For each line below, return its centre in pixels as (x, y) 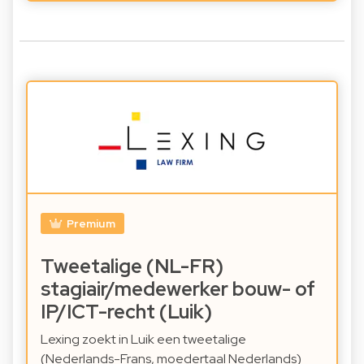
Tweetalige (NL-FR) (132, 266)
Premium (91, 224)
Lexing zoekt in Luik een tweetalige (143, 340)
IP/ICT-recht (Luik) (126, 312)
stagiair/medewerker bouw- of (178, 289)
